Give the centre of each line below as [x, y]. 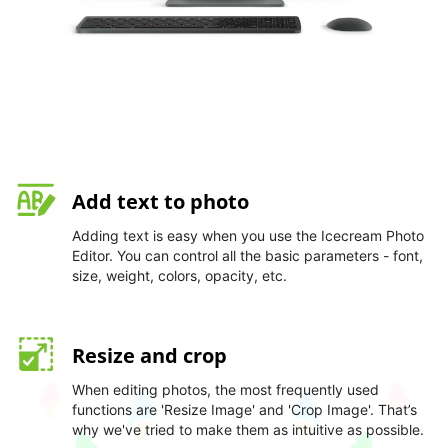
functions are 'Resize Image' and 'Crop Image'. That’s [244, 410]
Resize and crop [149, 356]
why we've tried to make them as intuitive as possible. [248, 430]
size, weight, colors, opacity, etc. [179, 276]
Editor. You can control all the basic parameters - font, [247, 256]
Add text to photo [160, 202]
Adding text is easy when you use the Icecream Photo [248, 236]
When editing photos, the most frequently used [225, 390]
